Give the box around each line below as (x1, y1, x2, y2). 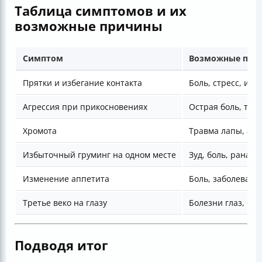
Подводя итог (15, 236, 108, 254)
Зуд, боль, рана (189, 149, 250, 160)
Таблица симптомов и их (15, 1, 187, 19)
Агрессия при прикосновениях (23, 101, 147, 112)
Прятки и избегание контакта (23, 77, 142, 88)
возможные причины (15, 16, 163, 35)
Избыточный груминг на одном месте (23, 149, 176, 160)
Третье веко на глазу (23, 196, 107, 208)
